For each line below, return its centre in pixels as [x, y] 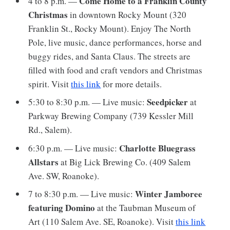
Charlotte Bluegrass [158, 148]
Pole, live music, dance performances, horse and [115, 42]
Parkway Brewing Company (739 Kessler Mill [111, 116]
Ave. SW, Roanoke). [65, 176]
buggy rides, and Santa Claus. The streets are [110, 56]
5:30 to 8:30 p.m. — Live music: [88, 102]
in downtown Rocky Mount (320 [127, 14]
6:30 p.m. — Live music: [74, 148]
